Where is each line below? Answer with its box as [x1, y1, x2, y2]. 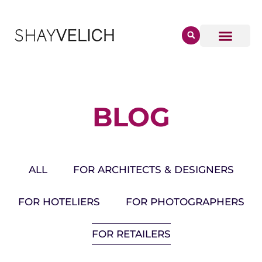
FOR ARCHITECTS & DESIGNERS [73, 164, 234, 175]
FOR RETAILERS [91, 228, 171, 240]
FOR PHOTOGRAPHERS [125, 196, 244, 208]
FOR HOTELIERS [18, 196, 100, 208]
